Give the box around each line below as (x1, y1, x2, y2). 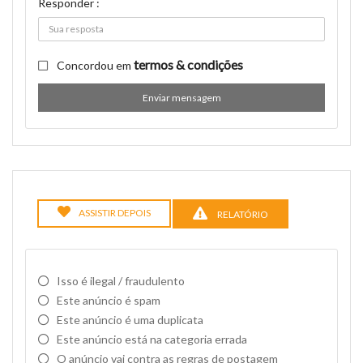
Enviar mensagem (142, 92, 221, 104)
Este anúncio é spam (57, 293, 160, 307)
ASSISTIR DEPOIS (79, 207, 151, 219)
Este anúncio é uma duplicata (57, 313, 203, 327)
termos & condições (134, 57, 243, 72)
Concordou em (57, 58, 134, 72)
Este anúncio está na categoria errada (57, 332, 247, 346)
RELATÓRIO (216, 208, 268, 220)
